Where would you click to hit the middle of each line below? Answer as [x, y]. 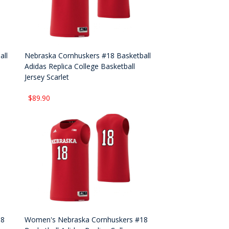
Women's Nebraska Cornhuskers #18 [86, 220]
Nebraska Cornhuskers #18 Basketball [88, 56]
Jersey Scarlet [47, 77]
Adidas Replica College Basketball [80, 66]
